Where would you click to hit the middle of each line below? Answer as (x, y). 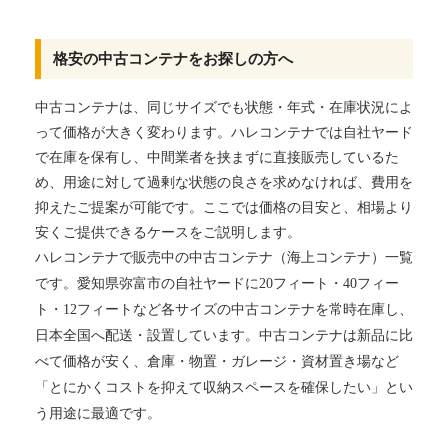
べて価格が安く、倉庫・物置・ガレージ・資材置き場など (217, 361)
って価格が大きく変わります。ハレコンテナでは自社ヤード (224, 132)
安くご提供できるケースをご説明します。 (168, 232)
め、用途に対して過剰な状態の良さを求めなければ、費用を (224, 182)
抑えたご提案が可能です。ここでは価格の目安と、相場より (224, 207)
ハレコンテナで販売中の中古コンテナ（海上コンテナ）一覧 (224, 257)
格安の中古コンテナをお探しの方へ (173, 59)
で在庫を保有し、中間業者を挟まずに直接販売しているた (217, 157)
